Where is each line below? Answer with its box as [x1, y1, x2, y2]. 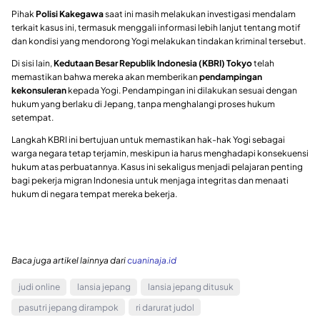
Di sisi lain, [11, 57, 54, 69]
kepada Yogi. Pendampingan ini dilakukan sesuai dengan [66, 84, 297, 96]
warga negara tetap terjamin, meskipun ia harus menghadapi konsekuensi [11, 147, 309, 159]
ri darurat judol [135, 301, 194, 313]
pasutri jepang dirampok [18, 301, 119, 313]
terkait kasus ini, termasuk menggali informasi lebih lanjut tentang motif [11, 21, 301, 33]
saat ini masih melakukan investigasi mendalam [104, 8, 296, 19]
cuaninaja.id [127, 254, 176, 266]
